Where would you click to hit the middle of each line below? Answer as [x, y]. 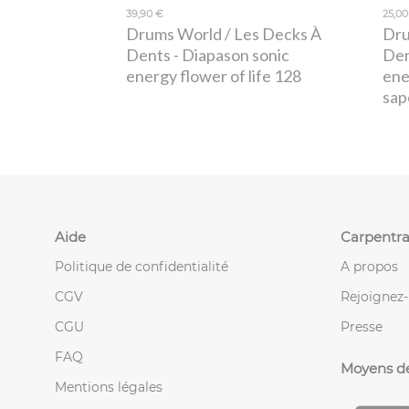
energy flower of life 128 [213, 76]
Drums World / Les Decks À [223, 34]
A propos [369, 266]
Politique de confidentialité [142, 266]
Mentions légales [109, 387]
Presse [362, 326]
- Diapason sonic [230, 55]
